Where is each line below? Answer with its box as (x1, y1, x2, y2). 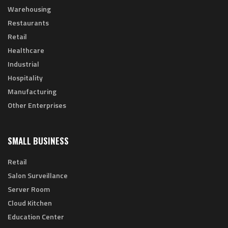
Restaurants (8, 17, 49, 28)
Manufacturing (8, 86, 56, 97)
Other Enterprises (8, 100, 66, 111)
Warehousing (8, 4, 51, 15)
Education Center (8, 211, 64, 222)
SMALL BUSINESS (8, 134, 69, 147)
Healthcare (8, 45, 44, 56)
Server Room (8, 184, 50, 194)
